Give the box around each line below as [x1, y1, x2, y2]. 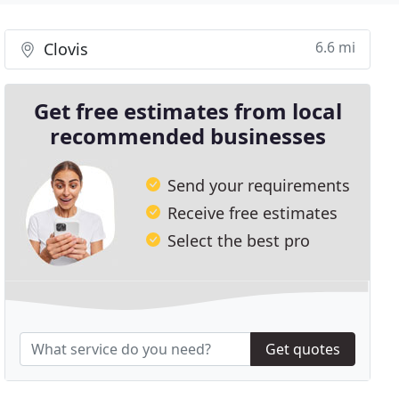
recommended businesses [49, 121, 326, 151]
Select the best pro [167, 229, 311, 251]
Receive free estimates [167, 201, 338, 224]
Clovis [39, 38, 89, 60]
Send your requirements [167, 174, 351, 196]
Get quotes [265, 339, 340, 360]
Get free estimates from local [33, 96, 342, 126]
